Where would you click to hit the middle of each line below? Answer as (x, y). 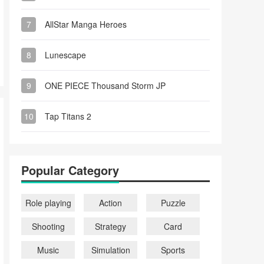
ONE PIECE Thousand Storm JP (105, 85)
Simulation (110, 250)
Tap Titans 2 (68, 116)
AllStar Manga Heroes (86, 24)
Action (111, 203)
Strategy (111, 226)
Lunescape (65, 55)
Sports (173, 250)
